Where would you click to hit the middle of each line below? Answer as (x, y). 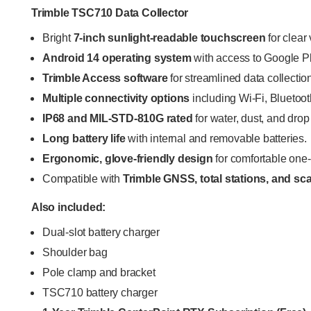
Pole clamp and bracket (99, 272)
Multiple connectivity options (116, 98)
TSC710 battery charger (100, 293)
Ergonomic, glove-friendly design (128, 159)
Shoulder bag (75, 252)
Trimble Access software (105, 78)
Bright (58, 38)
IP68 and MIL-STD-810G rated (118, 118)
